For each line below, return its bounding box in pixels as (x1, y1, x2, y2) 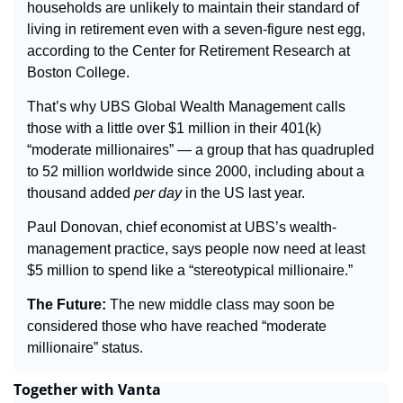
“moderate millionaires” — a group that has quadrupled (27, 141, 374, 157)
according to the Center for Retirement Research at (27, 42, 350, 58)
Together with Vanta (13, 379, 161, 399)
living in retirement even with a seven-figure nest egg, (27, 21, 365, 37)
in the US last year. (182, 184, 305, 201)
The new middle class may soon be (110, 296, 335, 312)
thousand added (27, 184, 134, 201)
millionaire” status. (27, 339, 143, 355)
